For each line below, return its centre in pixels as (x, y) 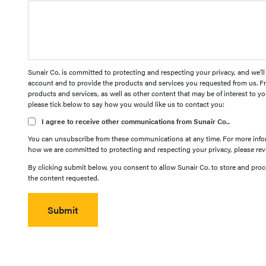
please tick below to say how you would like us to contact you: (126, 104)
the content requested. (63, 178)
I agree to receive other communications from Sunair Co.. (136, 121)
